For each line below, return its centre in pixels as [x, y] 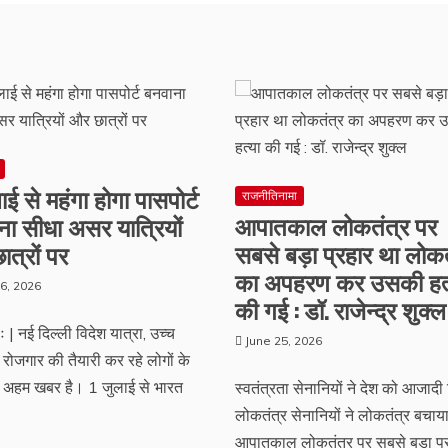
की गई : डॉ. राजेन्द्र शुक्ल [340, 309]
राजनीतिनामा [269, 195]
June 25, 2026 [283, 340]
